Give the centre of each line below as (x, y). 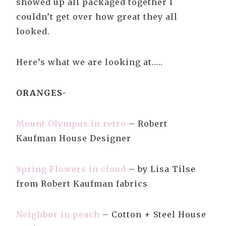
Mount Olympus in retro (71, 124)
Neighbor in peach (58, 215)
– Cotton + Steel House (153, 215)
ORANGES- (41, 93)
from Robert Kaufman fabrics (82, 184)
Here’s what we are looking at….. (90, 62)
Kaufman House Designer (74, 138)
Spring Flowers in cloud (71, 169)
